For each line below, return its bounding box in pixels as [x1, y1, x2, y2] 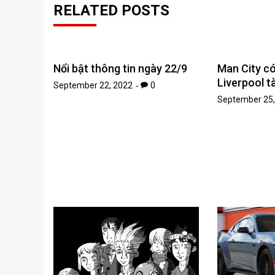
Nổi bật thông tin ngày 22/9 [53, 61, 187, 75]
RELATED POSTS [53, 1, 169, 19]
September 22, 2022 [53, 80, 133, 90]
